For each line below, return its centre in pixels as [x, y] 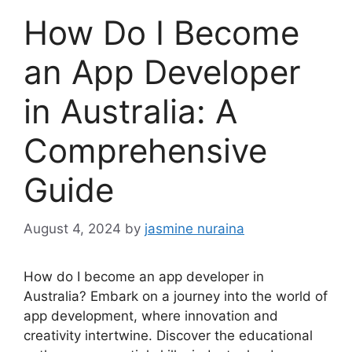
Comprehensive [145, 151]
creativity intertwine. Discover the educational [168, 335]
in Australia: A [130, 112]
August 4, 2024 [72, 228]
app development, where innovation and [151, 315]
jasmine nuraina [194, 228]
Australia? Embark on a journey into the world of [176, 296]
